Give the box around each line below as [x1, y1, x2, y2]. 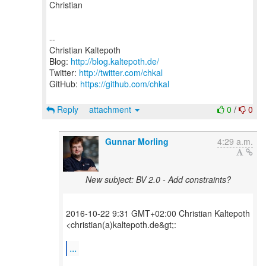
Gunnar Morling [105, 135, 169, 147]
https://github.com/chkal [80, 78, 169, 90]
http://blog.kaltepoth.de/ [71, 55, 159, 67]
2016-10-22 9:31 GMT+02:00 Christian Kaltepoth [66, 207, 250, 219]
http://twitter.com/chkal [79, 66, 163, 78]
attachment [89, 103, 134, 115]
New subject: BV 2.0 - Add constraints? [85, 173, 231, 185]
